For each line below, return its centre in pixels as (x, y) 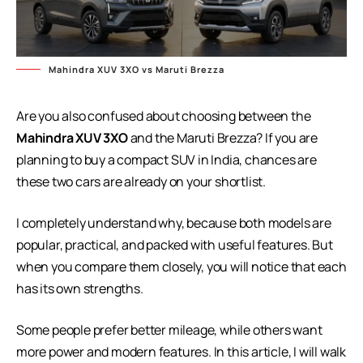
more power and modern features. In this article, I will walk (181, 351)
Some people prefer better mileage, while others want (169, 329)
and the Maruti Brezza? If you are (223, 137)
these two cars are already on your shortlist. (141, 181)
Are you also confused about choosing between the (164, 115)
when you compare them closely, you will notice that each (181, 266)
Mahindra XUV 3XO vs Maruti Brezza (137, 69)
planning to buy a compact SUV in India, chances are (167, 159)
